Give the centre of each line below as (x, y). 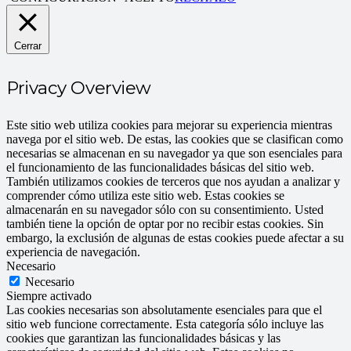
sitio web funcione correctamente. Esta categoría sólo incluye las (165, 324)
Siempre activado (49, 296)
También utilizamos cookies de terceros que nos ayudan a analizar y (173, 182)
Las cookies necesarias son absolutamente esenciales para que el (164, 310)
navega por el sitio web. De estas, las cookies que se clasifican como (175, 139)
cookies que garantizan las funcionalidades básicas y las (143, 338)
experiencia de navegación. (73, 252)
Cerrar (28, 45)
